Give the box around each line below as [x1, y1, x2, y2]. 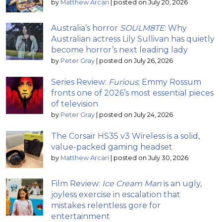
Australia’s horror [51, 23, 120, 33]
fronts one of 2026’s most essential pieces [51, 88, 214, 98]
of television [51, 99, 98, 109]
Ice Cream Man [102, 178, 162, 188]
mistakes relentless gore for [51, 200, 161, 210]
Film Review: [51, 178, 102, 188]
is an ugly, [162, 178, 202, 188]
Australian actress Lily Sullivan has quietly [51, 34, 215, 44]
